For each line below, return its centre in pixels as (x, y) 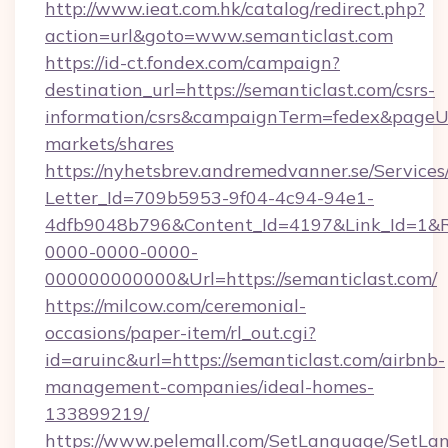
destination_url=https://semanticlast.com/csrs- (240, 89)
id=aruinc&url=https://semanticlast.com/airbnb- (245, 359)
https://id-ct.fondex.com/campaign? (192, 62)
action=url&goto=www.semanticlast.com (219, 35)
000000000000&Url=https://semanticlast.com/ (241, 278)
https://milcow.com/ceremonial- (175, 305)
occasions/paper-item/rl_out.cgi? (180, 332)
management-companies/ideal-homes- (209, 386)
